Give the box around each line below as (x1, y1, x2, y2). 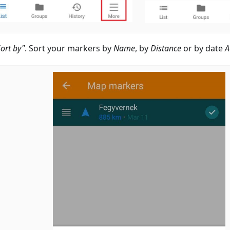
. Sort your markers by (25, 42, 113, 54)
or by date (181, 42, 225, 54)
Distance (150, 42, 181, 54)
